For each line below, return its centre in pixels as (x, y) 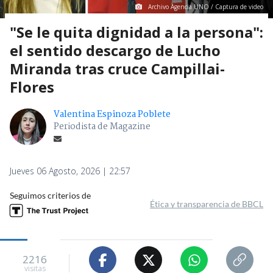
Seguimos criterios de (50, 196)
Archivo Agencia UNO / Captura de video (206, 7)
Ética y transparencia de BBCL (207, 204)
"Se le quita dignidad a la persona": (136, 32)
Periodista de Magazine (102, 127)
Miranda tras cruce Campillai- (117, 69)
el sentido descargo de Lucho (115, 51)
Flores (32, 87)
